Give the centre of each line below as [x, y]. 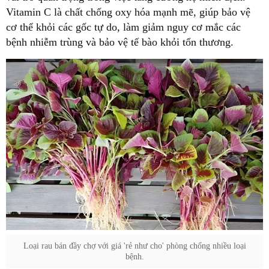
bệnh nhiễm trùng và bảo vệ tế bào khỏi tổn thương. [120, 42]
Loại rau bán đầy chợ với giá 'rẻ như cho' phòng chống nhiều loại [134, 246]
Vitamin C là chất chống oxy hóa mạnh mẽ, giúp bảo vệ [128, 12]
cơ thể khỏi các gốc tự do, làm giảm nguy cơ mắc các [123, 27]
